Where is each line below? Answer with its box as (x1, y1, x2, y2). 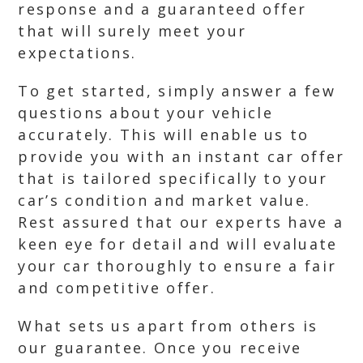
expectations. (18, 43, 137, 62)
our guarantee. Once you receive (18, 338, 302, 357)
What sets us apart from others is (18, 316, 318, 335)
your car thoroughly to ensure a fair (18, 256, 337, 275)
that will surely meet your (18, 21, 247, 41)
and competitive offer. (18, 278, 216, 297)
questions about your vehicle (18, 103, 273, 122)
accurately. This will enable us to (18, 125, 310, 144)
